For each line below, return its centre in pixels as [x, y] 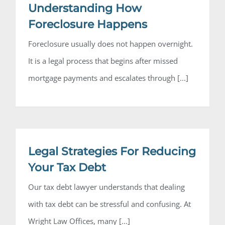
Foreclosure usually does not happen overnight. [110, 44]
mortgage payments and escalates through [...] [108, 78]
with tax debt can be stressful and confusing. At [109, 204]
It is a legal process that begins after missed [103, 61]
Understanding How [85, 9]
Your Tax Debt [67, 168]
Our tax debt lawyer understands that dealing [106, 187]
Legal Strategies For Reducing [112, 152]
